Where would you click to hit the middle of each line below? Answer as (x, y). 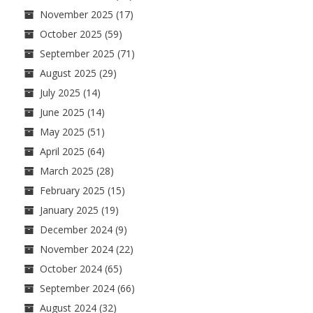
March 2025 (67, 170)
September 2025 (77, 53)
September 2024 (77, 288)
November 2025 (77, 14)
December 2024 (76, 229)
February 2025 (72, 190)
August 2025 (68, 73)
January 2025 (69, 210)
